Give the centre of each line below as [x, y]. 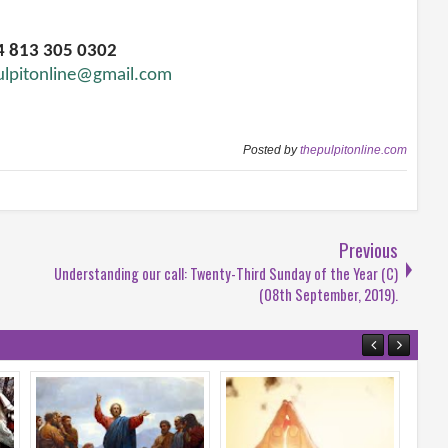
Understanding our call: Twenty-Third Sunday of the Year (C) [226, 273]
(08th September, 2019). [328, 294]
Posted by [271, 149]
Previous [368, 249]
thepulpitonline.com [353, 149]
